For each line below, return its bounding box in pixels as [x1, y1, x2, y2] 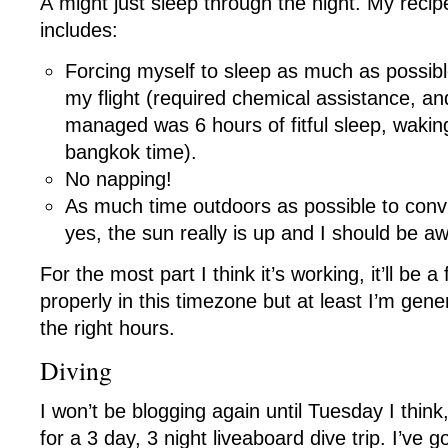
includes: [40, 19, 118, 41]
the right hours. [40, 317, 175, 339]
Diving [40, 353, 112, 387]
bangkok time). [65, 141, 197, 163]
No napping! [65, 168, 172, 190]
